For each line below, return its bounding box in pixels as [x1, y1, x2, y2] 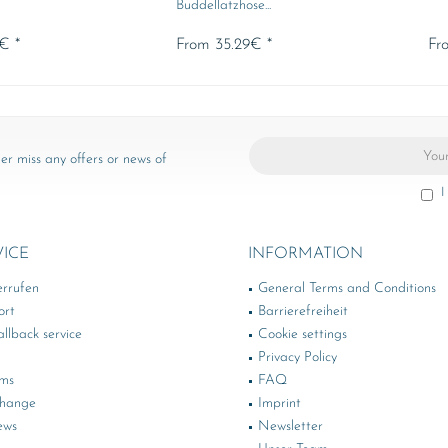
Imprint [258, 396, 301, 411]
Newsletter [258, 419, 323, 434]
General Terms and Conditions [258, 281, 436, 296]
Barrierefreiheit [258, 304, 348, 319]
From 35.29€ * [175, 37, 272, 53]
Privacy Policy [258, 350, 337, 365]
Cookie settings [258, 327, 347, 342]
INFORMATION [248, 246, 363, 262]
